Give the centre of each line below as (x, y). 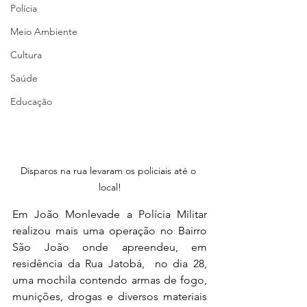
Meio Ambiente (44, 32)
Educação (31, 101)
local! (110, 187)
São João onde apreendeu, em (110, 247)
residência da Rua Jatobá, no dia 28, (110, 263)
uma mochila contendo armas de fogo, (110, 280)
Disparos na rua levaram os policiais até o (110, 170)
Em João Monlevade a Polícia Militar (110, 214)
